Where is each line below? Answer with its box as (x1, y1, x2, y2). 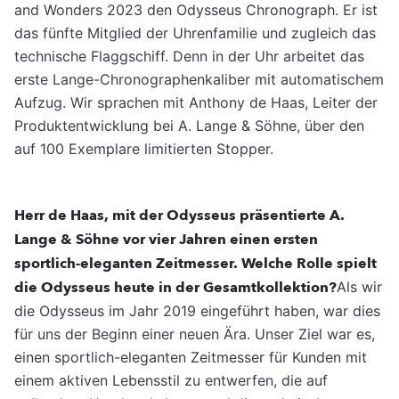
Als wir (337, 278, 382, 297)
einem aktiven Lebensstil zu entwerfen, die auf (14, 371, 328, 390)
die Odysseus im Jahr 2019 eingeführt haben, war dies (14, 302, 380, 321)
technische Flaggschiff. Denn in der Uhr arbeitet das (14, 47, 364, 66)
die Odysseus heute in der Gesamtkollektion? (14, 278, 337, 298)
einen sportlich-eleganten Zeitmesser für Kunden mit (14, 348, 367, 367)
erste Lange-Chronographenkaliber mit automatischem (14, 70, 384, 89)
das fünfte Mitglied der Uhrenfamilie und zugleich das (14, 24, 376, 43)
